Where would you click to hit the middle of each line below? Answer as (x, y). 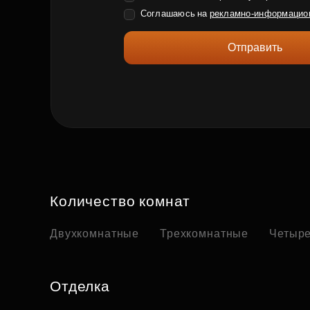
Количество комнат (120, 201)
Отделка (80, 286)
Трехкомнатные (204, 234)
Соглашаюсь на (175, 13)
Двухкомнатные (95, 234)
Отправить (255, 47)
